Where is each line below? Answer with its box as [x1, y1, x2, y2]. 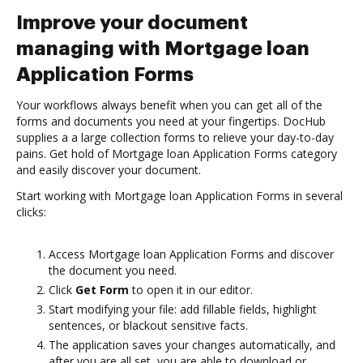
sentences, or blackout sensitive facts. [49, 318, 248, 333]
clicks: [16, 204, 46, 220]
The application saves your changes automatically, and [49, 337, 335, 352]
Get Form [75, 282, 129, 297]
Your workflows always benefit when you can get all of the [16, 97, 322, 113]
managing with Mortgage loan [16, 39, 310, 58]
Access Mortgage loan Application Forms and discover [49, 246, 334, 262]
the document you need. [49, 263, 177, 278]
